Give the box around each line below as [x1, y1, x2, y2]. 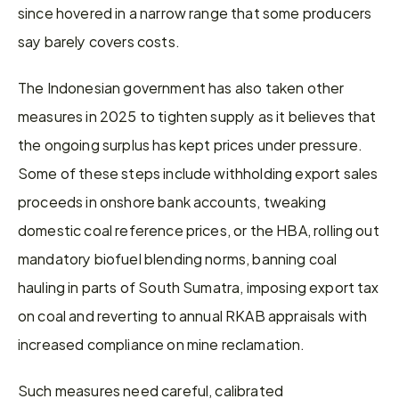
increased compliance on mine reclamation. [18, 331, 305, 355]
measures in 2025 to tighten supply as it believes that [18, 103, 377, 127]
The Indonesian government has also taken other [18, 75, 345, 99]
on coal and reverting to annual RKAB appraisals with [18, 303, 368, 327]
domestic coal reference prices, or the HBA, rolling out [18, 217, 379, 241]
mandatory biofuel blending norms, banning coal [18, 246, 338, 270]
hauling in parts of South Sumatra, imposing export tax [18, 274, 379, 298]
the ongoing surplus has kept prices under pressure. [18, 132, 363, 156]
